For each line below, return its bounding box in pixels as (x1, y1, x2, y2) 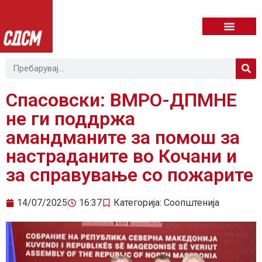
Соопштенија (164, 196, 219, 208)
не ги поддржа (6, 107, 135, 130)
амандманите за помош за (6, 126, 240, 149)
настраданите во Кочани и (6, 144, 237, 167)
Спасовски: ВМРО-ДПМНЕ (6, 88, 237, 111)
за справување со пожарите (6, 163, 253, 186)
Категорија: (113, 196, 164, 208)
